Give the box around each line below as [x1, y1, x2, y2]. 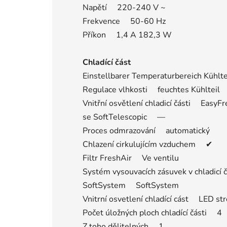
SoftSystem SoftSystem [83, 179, 179, 191]
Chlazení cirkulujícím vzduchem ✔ [83, 138, 212, 150]
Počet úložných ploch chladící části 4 [83, 207, 222, 218]
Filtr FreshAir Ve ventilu [83, 152, 179, 164]
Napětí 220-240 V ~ [83, 2, 166, 13]
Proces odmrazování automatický [83, 125, 210, 136]
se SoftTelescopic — [83, 111, 165, 123]
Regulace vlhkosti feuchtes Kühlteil [83, 84, 220, 95]
